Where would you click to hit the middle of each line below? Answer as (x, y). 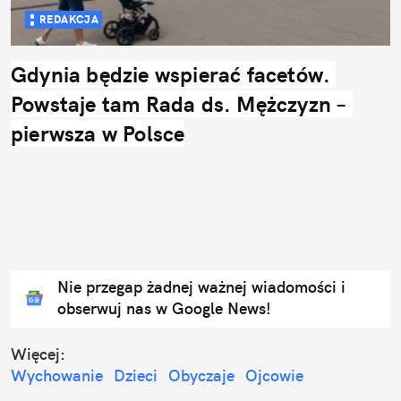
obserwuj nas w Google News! (164, 309)
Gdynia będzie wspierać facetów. (171, 75)
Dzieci (136, 376)
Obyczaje (201, 376)
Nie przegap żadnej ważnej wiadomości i (201, 287)
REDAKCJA (69, 20)
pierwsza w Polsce (98, 134)
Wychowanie (57, 376)
